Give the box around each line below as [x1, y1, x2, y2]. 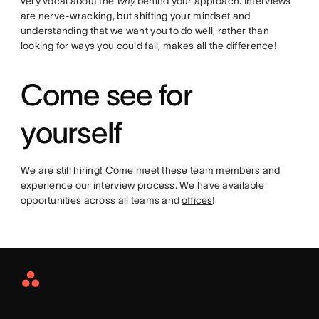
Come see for [20, 78, 192, 112]
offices [182, 194, 213, 206]
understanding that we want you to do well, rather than [20, 25, 269, 37]
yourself [20, 116, 122, 150]
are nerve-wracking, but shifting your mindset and [20, 10, 251, 22]
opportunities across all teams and [20, 194, 182, 206]
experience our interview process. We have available [20, 179, 264, 192]
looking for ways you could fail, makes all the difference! [20, 40, 277, 52]
